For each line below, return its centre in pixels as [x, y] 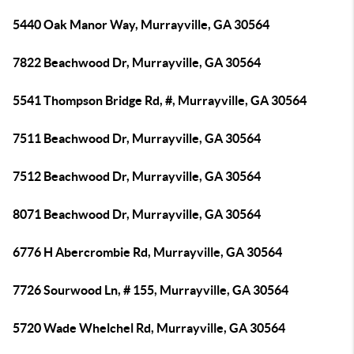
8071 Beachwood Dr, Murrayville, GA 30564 [137, 214]
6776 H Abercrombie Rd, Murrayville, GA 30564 [147, 252]
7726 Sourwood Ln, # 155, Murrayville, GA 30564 [151, 290]
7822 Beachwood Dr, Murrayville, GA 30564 [137, 62]
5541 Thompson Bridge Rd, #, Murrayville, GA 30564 [160, 100]
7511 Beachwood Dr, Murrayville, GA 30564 [137, 138]
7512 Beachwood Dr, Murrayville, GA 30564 [137, 176]
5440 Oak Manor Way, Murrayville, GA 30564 [141, 24]
